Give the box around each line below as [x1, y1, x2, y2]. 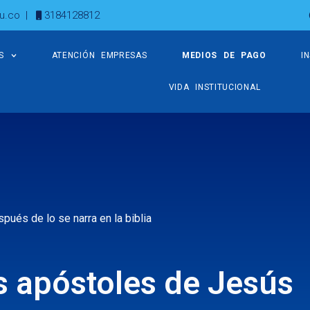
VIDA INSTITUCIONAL [168, 82, 261, 93]
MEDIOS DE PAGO [181, 51, 266, 61]
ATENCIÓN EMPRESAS [51, 51, 147, 61]
